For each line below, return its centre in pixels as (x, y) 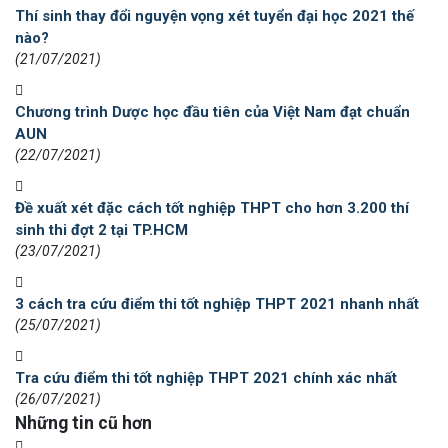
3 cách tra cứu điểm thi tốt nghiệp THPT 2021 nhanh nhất (217, 304)
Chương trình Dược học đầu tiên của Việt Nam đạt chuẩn (212, 112)
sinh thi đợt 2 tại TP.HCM (101, 230)
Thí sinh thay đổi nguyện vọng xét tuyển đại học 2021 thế (214, 16)
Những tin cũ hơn (83, 423)
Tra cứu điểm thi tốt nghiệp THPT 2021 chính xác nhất (206, 378)
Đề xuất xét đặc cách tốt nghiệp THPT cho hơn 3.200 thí (212, 208)
